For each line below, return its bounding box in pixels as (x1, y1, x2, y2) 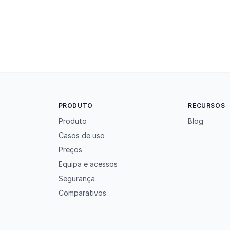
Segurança (58, 174, 95, 183)
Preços (58, 145, 82, 154)
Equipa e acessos (58, 160, 118, 168)
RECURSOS (188, 102, 225, 109)
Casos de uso (58, 131, 105, 140)
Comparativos (58, 188, 106, 197)
